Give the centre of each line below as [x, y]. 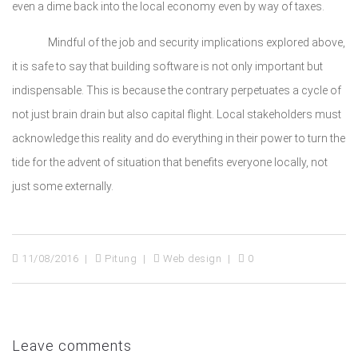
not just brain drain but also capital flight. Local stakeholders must [177, 114]
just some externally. [63, 186]
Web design [191, 259]
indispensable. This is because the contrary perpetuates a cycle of [177, 90]
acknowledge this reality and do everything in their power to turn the [179, 138]
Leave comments [72, 346]
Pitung [119, 259]
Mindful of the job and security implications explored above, [179, 42]
